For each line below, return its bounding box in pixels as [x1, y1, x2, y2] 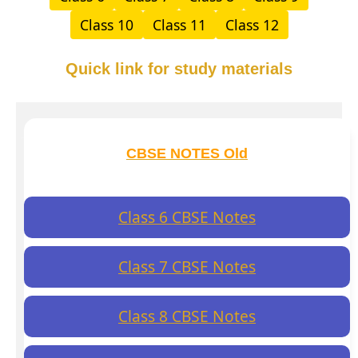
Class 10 [79, 14, 133, 34]
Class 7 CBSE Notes [118, 256, 256, 278]
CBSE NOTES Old [126, 145, 248, 161]
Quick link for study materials [66, 59, 292, 78]
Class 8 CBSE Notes [118, 305, 256, 328]
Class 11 [152, 14, 206, 34]
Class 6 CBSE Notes [118, 206, 256, 229]
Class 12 [225, 14, 279, 34]
